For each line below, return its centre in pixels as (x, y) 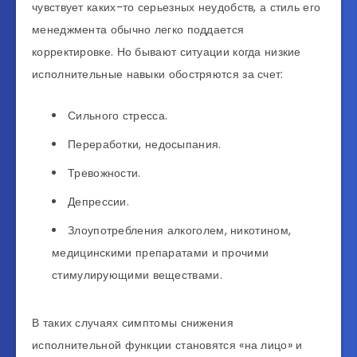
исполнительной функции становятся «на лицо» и (167, 345)
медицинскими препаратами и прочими (161, 252)
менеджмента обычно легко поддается (138, 29)
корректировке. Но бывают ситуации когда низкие (167, 51)
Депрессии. (98, 201)
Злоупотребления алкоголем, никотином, (180, 230)
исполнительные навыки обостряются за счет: (158, 74)
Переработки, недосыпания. (145, 144)
